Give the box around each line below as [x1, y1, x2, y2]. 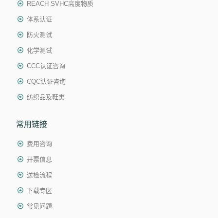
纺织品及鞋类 [27, 93, 65, 101]
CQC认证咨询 [27, 77, 66, 85]
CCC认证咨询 [27, 62, 66, 70]
